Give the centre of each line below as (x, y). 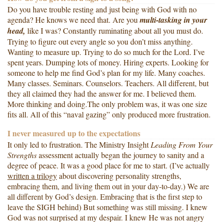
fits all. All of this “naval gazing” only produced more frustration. (109, 114)
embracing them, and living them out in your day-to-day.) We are (108, 186)
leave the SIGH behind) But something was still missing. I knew (108, 207)
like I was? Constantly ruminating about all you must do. (114, 31)
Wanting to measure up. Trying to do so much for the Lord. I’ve (106, 52)
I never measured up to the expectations (74, 133)
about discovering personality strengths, (119, 176)
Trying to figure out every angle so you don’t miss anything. (100, 42)
